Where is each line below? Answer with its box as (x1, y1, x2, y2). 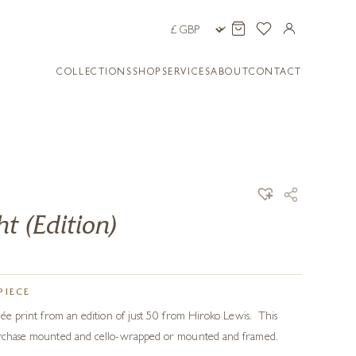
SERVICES (161, 68, 211, 78)
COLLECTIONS (56, 68, 133, 78)
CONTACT (249, 68, 302, 78)
